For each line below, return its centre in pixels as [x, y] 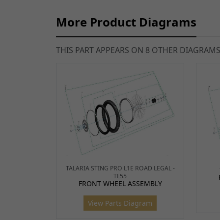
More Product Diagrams [126, 22]
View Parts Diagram [120, 203]
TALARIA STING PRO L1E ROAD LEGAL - [120, 168]
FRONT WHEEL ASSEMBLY [120, 184]
